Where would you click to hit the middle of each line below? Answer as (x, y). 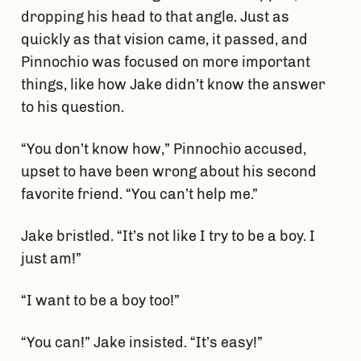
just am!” (52, 259)
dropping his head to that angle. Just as (155, 17)
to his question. (74, 108)
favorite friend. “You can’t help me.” (141, 195)
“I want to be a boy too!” (102, 301)
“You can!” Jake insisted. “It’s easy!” (141, 343)
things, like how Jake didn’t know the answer (173, 85)
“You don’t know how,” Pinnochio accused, (163, 149)
